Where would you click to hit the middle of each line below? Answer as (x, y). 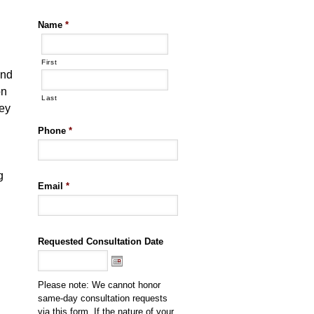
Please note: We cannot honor (99, 285)
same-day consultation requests (103, 298)
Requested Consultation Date (101, 241)
